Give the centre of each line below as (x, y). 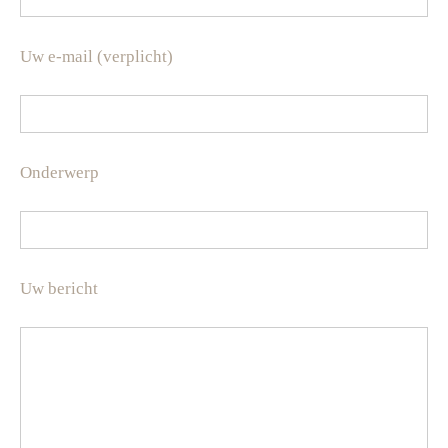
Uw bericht (59, 288)
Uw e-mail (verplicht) (96, 56)
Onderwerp (59, 172)
